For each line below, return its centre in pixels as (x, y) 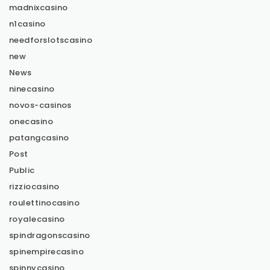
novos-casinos (40, 105)
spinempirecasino (47, 252)
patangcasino (39, 138)
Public (22, 171)
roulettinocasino (45, 203)
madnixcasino (39, 8)
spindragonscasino (50, 236)
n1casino (27, 24)
